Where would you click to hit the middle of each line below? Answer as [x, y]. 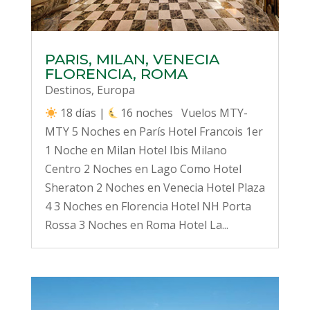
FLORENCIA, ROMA [116, 74]
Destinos [68, 90]
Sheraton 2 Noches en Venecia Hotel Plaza [155, 188]
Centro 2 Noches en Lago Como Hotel [143, 169]
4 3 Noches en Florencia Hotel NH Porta [148, 207]
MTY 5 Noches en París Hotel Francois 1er [154, 132]
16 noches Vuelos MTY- [184, 113]
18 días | [83, 113]
